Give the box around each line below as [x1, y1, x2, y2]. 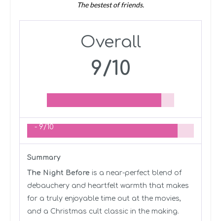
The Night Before [27, 169, 90, 177]
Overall [80, 33, 141, 51]
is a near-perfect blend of [89, 169, 182, 177]
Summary [27, 153, 61, 161]
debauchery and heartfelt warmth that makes [27, 182, 189, 189]
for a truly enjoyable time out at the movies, [27, 194, 181, 202]
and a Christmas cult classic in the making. [27, 207, 179, 215]
